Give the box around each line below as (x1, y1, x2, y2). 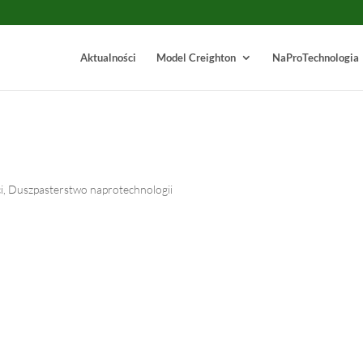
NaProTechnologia (271, 51, 359, 64)
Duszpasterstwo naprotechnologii (8, 182, 173, 196)
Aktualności (79, 51, 136, 64)
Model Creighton (156, 51, 236, 64)
